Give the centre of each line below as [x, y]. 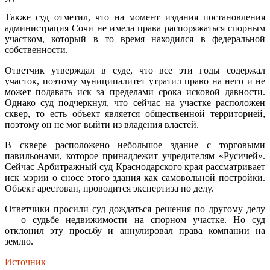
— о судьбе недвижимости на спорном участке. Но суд [135, 219]
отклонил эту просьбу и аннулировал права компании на [135, 230]
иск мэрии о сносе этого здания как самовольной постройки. [135, 177]
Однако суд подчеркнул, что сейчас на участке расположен [135, 102]
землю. [19, 241]
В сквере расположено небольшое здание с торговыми [135, 145]
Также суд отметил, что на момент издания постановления [135, 17]
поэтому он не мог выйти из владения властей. [102, 124]
